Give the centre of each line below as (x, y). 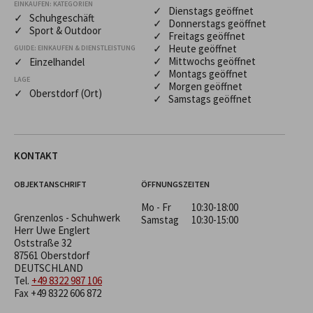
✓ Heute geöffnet (195, 48)
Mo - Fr (157, 207)
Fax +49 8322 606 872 (58, 293)
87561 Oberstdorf (52, 255)
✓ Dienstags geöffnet (203, 10)
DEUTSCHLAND (49, 268)
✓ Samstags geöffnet (202, 99)
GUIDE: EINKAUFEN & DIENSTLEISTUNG (75, 48)
